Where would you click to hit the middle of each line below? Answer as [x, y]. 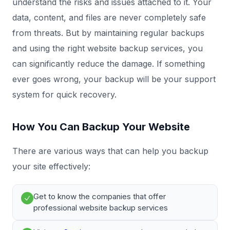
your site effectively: [51, 166]
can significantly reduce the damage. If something [109, 64]
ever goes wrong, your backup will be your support [114, 79]
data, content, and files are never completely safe [109, 17]
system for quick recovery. [64, 94]
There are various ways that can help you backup [110, 151]
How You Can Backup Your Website [101, 127]
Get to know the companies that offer [100, 196]
